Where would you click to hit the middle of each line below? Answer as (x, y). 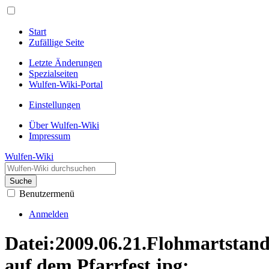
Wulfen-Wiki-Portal (66, 84)
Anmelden (49, 214)
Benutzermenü (47, 194)
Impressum (50, 136)
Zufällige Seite (56, 42)
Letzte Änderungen (65, 63)
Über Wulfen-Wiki (64, 125)
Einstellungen (55, 105)
